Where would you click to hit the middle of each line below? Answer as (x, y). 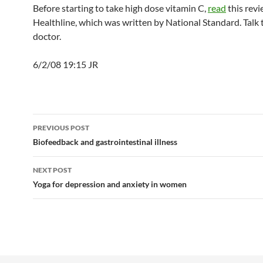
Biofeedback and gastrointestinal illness (105, 142)
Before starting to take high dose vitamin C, (120, 8)
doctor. (47, 36)
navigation (69, 144)
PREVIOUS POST (61, 128)
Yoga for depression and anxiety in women (110, 184)
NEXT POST (52, 170)
